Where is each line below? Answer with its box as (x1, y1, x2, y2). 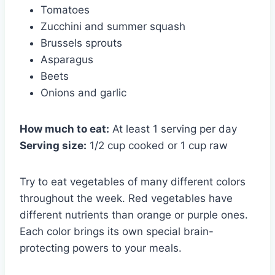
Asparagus (41, 53, 93, 66)
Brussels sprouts (41, 36, 122, 49)
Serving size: (20, 139, 87, 152)
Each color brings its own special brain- (20, 225, 214, 238)
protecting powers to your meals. (20, 241, 182, 254)
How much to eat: (20, 122, 109, 135)
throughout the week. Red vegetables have (20, 192, 233, 204)
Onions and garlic (41, 86, 126, 99)
